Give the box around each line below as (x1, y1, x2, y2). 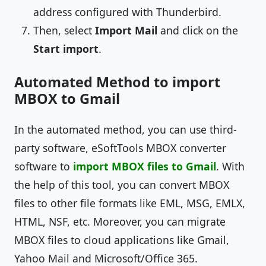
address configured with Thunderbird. (33, 5, 221, 19)
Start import (33, 42, 99, 56)
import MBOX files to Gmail (73, 159, 216, 173)
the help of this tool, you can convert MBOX (14, 178, 229, 192)
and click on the (160, 23, 238, 37)
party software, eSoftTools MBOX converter (14, 141, 226, 155)
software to (14, 159, 73, 173)
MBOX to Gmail (14, 89, 120, 108)
